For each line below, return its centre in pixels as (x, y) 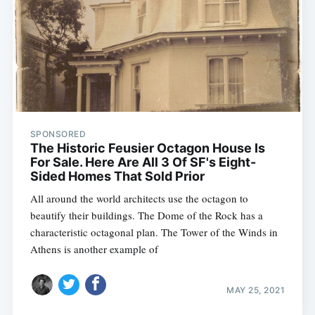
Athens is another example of (94, 249)
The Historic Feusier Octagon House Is (147, 148)
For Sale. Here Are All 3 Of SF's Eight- (143, 162)
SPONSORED (58, 134)
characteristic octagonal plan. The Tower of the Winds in (154, 232)
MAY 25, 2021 (256, 290)
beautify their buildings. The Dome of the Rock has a (146, 215)
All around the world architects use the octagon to (139, 198)
